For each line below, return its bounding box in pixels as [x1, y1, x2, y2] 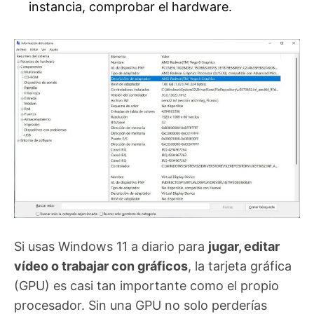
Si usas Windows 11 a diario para [14, 239, 208, 254]
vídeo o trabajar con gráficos [14, 259, 188, 274]
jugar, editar [208, 239, 280, 254]
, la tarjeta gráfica [188, 259, 292, 274]
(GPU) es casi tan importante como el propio [14, 278, 279, 294]
